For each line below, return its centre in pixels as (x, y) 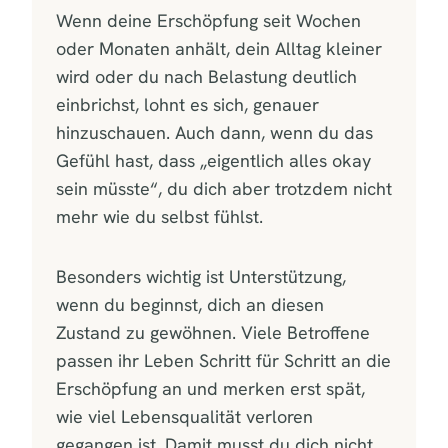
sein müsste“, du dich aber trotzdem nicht (224, 188)
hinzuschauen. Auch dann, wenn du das (214, 132)
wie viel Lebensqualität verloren (184, 416)
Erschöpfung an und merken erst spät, (210, 388)
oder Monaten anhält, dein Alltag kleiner (219, 48)
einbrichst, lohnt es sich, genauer (187, 104)
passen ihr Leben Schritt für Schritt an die (223, 360)
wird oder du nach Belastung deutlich (206, 76)
